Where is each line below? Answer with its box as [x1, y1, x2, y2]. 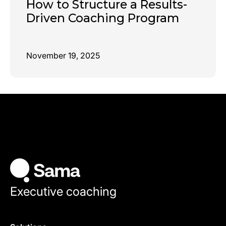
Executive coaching [10, 184, 117, 199]
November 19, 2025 [26, 50, 100, 61]
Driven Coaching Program [26, 11, 179, 26]
